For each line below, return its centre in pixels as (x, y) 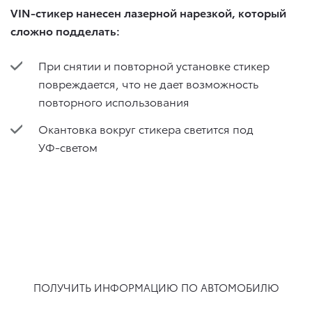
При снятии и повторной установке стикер (154, 65)
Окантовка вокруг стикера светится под (146, 128)
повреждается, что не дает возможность (148, 83)
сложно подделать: (65, 30)
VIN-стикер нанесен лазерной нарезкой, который (148, 12)
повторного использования (114, 101)
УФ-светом (68, 146)
